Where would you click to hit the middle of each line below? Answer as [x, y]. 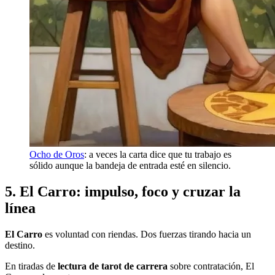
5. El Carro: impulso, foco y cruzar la [123, 191]
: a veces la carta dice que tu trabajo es [158, 154]
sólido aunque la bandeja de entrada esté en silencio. [130, 165]
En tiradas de [31, 266]
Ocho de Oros [57, 154]
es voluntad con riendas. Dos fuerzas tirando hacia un [147, 234]
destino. [20, 245]
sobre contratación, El [211, 266]
